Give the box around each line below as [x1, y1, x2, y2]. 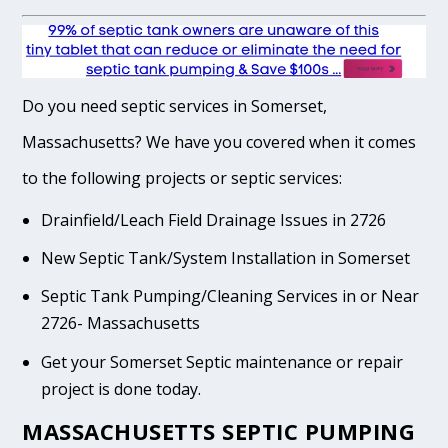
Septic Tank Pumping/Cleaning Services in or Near [40, 285, 419, 308]
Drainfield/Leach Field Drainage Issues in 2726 [40, 208, 386, 231]
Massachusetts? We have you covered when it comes [22, 130, 417, 153]
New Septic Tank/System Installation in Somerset [40, 247, 410, 270]
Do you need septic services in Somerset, [22, 94, 328, 117]
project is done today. [40, 377, 201, 400]
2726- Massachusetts [40, 312, 200, 335]
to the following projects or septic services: [22, 166, 343, 189]
